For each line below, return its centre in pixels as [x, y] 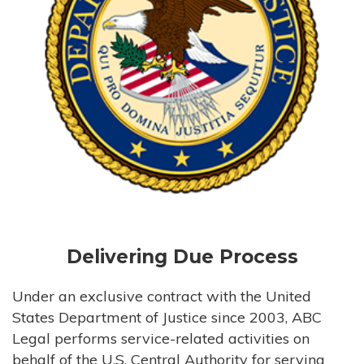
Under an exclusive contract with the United [162, 296]
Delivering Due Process [182, 256]
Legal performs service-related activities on [161, 338]
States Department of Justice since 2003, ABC [167, 317]
